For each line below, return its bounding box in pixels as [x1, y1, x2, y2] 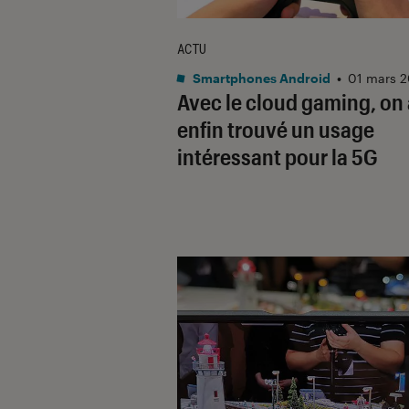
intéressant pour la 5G [177, 142, 378, 170]
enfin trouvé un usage [177, 115, 374, 142]
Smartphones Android [190, 69, 330, 86]
